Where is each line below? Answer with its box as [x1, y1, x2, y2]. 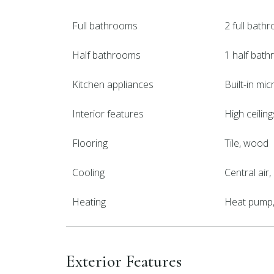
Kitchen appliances [72, 78, 154, 91]
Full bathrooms [72, 19, 138, 32]
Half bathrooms [72, 48, 141, 62]
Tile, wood [224, 136, 269, 150]
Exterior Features [66, 251, 182, 272]
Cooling [72, 166, 105, 179]
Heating [72, 195, 106, 209]
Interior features [72, 107, 144, 120]
